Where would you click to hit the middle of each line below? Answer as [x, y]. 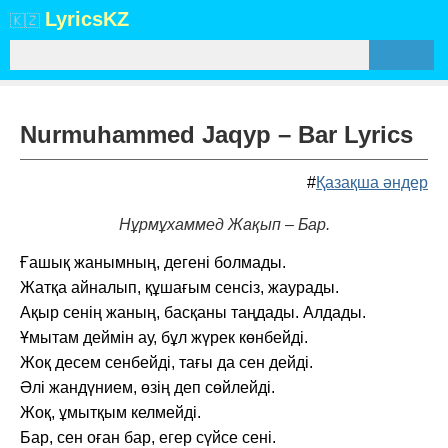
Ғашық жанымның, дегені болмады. [153, 262]
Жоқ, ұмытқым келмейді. [110, 412]
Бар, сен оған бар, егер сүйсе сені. [148, 437]
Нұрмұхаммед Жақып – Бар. [224, 224]
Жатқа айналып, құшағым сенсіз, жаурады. [179, 287]
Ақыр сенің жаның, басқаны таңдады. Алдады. [193, 312]
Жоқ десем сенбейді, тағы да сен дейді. [166, 362]
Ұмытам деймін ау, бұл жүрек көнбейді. [164, 337]
